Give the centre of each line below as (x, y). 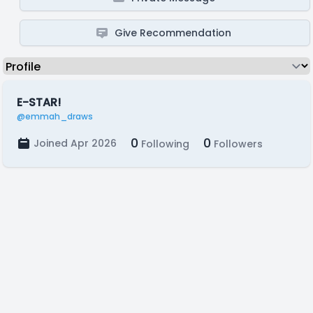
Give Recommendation (173, 33)
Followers (237, 144)
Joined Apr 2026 (75, 143)
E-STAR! (39, 102)
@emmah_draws (55, 116)
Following (164, 144)
